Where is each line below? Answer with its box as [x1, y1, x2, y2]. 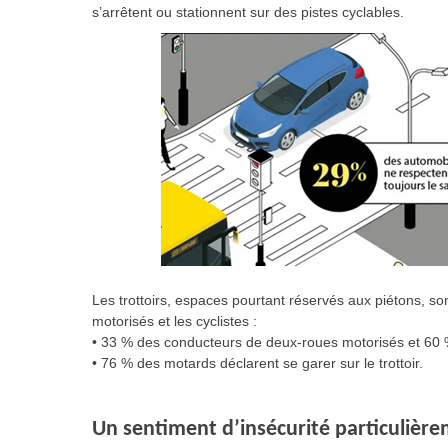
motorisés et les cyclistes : [92, 313, 257, 329]
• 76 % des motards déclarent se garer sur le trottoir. [92, 355, 423, 371]
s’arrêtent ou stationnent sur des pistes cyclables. [92, 4, 404, 20]
